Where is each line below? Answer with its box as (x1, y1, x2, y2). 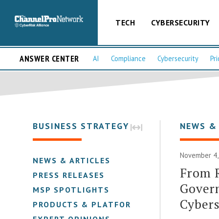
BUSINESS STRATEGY (33, 120, 130, 131)
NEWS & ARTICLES (33, 155, 111, 165)
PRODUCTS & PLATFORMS (33, 199, 144, 209)
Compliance (111, 54, 146, 64)
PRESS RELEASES (33, 170, 105, 180)
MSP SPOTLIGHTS (33, 184, 110, 195)
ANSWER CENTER (20, 53, 79, 65)
